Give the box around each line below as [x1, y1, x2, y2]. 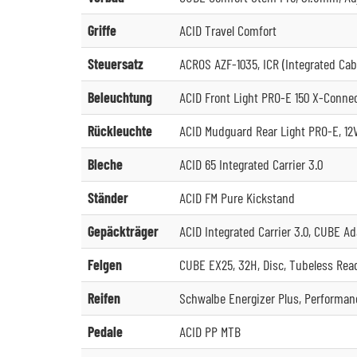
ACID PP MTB [179, 323, 241, 340]
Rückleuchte [88, 122, 152, 139]
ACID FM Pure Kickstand [179, 189, 295, 206]
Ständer [88, 189, 128, 206]
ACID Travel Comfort [179, 22, 277, 39]
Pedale [88, 323, 123, 340]
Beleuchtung [88, 88, 152, 106]
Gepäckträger [88, 222, 159, 240]
